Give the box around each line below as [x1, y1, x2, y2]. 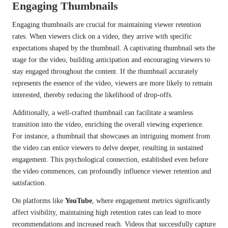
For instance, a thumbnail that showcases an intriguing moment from [12, 132, 210, 140]
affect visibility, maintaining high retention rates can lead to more [12, 209, 201, 217]
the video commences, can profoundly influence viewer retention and [12, 167, 211, 176]
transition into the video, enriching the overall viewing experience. [12, 121, 204, 129]
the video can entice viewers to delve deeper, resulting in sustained [12, 144, 203, 152]
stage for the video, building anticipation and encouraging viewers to [12, 56, 210, 64]
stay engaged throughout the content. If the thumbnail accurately [12, 68, 198, 76]
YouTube [65, 197, 92, 205]
